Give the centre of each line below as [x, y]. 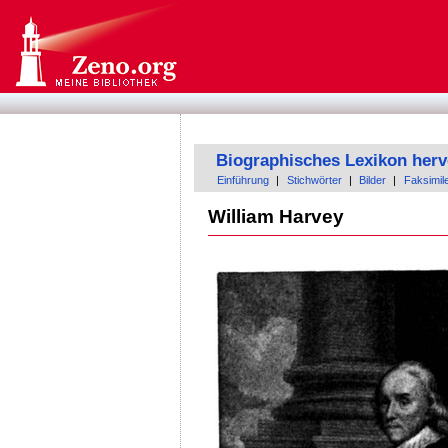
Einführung [243, 180]
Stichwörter [314, 180]
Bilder [373, 180]
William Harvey [275, 216]
